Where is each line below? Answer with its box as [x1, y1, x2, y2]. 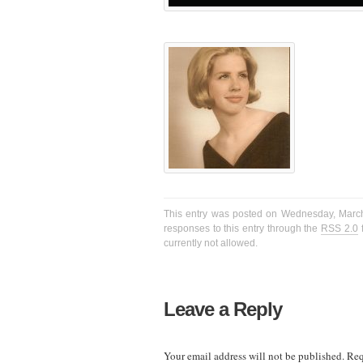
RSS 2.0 [321, 223, 358, 235]
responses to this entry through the [164, 223, 322, 235]
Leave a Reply [164, 297, 282, 320]
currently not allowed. [164, 237, 258, 250]
